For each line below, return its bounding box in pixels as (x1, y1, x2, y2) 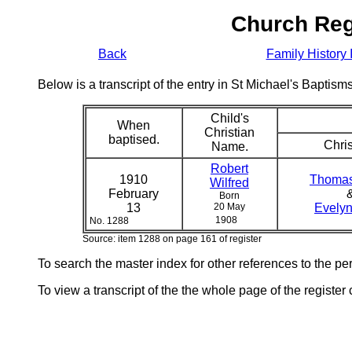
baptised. (108, 133, 159, 146)
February (108, 187, 159, 200)
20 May (214, 201, 245, 212)
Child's (210, 112, 249, 125)
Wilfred (210, 176, 249, 189)
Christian (204, 126, 255, 139)
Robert (211, 162, 248, 175)
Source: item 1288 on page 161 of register (82, 233, 262, 244)
